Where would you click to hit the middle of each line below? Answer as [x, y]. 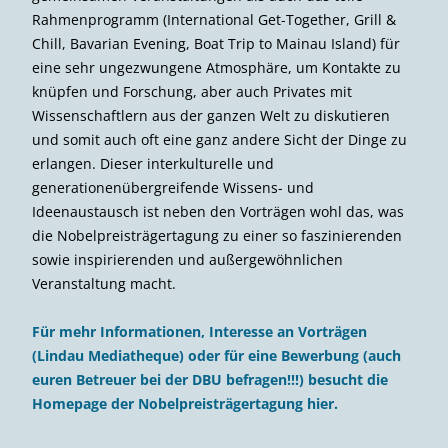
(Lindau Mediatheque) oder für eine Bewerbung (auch [216, 356]
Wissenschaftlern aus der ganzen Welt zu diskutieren [211, 116]
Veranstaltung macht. [104, 284]
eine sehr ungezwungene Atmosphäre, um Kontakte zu [216, 68]
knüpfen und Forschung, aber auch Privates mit [192, 92]
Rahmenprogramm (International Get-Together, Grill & [214, 20]
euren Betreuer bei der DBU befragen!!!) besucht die [210, 380]
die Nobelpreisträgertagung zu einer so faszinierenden [217, 236]
